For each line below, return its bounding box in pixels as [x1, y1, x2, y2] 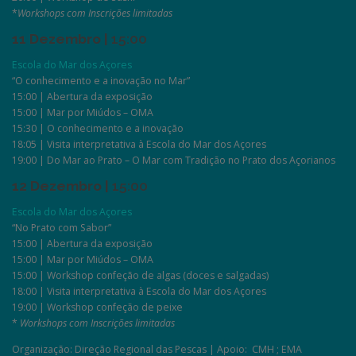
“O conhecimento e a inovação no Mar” [12, 74, 190, 87]
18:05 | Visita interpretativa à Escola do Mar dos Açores [12, 137, 266, 151]
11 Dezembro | [12, 30, 108, 47]
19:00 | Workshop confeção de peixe [12, 300, 183, 315]
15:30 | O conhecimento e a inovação [12, 122, 184, 135]
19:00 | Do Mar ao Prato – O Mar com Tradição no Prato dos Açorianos [12, 153, 335, 167]
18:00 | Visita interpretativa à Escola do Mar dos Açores [12, 284, 266, 299]
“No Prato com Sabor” [12, 221, 111, 235]
